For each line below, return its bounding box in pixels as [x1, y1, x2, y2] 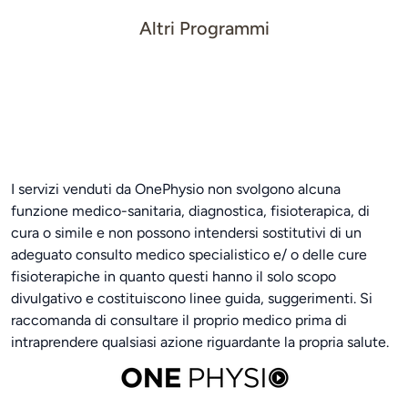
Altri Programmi [138, 17, 270, 39]
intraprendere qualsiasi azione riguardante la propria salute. [11, 333, 389, 351]
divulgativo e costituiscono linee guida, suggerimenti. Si [11, 290, 372, 307]
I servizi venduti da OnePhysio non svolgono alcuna [11, 180, 341, 198]
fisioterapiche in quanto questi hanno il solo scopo [11, 268, 336, 285]
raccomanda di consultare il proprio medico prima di [11, 311, 347, 329]
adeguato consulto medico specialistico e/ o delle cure [11, 246, 367, 263]
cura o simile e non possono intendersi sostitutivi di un [11, 224, 362, 241]
